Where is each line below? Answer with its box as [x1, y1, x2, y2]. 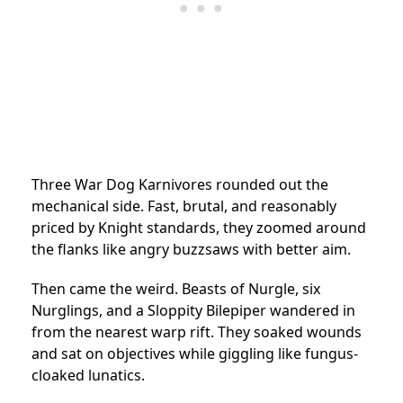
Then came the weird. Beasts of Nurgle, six [31, 279, 320, 300]
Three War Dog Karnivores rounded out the [31, 175, 328, 195]
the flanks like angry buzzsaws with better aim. [31, 239, 351, 260]
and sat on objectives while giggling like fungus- [31, 344, 358, 364]
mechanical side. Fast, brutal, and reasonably [31, 196, 336, 217]
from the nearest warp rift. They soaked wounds [31, 322, 362, 343]
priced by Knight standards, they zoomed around [31, 218, 366, 238]
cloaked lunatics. [31, 365, 145, 386]
